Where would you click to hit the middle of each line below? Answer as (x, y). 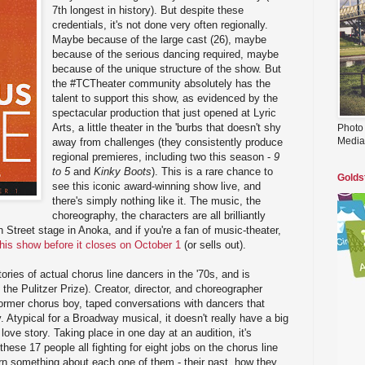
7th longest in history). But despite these (148, 10)
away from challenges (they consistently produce (168, 142)
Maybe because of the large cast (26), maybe (160, 39)
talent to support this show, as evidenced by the (165, 98)
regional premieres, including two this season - (163, 156)
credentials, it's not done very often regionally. (161, 24)
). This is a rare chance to (213, 171)
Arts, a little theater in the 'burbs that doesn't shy (167, 127)
